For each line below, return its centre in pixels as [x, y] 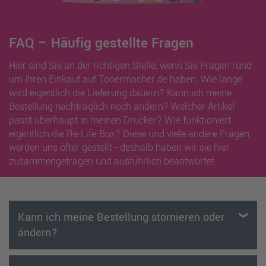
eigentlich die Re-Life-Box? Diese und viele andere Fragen [129, 134]
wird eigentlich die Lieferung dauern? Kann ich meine [120, 93]
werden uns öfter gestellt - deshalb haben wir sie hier [119, 148]
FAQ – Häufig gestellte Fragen [101, 43]
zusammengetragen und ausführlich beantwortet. [113, 161]
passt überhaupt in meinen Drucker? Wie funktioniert [120, 120]
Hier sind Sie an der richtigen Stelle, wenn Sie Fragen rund [130, 66]
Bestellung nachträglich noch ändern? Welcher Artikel [121, 107]
